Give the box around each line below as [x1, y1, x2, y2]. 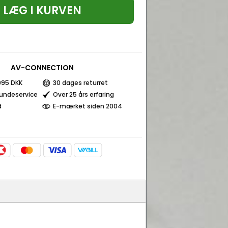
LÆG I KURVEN [3, 3, 81, 18]
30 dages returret [53, 78, 108, 87]
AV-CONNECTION [11, 63, 74, 73]
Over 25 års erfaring [53, 90, 114, 99]
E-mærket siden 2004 [53, 102, 122, 110]
